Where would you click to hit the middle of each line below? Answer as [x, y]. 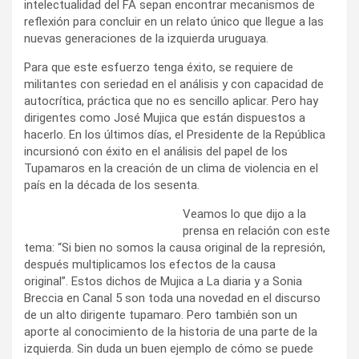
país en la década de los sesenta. [112, 185]
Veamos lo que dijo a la [244, 214]
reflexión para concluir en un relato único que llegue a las [174, 21]
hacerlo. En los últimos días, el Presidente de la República [175, 134]
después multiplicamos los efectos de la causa [150, 264]
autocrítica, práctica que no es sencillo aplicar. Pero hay [171, 101]
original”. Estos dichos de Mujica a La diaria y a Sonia [163, 281]
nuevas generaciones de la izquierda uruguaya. [146, 38]
